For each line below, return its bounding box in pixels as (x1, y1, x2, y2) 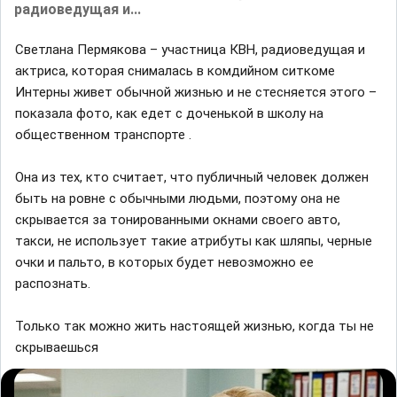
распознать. (15, 275, 90, 292)
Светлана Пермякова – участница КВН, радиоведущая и (15, 41, 365, 58)
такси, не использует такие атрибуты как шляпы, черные (15, 232, 372, 249)
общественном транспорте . (15, 126, 191, 143)
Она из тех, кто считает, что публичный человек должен (15, 168, 369, 185)
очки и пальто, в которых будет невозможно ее (15, 253, 314, 270)
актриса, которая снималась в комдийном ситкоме (15, 62, 335, 79)
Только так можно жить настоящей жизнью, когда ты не (15, 317, 374, 334)
